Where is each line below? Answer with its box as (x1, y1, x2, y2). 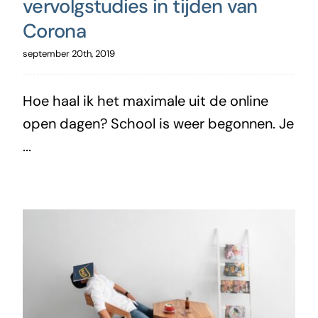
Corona (22, 18, 87, 43)
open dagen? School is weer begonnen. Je (22, 114, 294, 133)
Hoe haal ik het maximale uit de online (22, 91, 268, 110)
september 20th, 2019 (22, 47, 115, 60)
